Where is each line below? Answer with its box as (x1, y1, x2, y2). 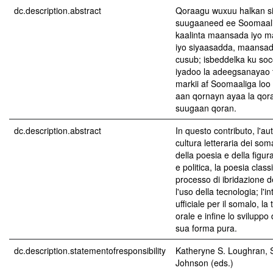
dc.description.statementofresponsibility (14, 244, 166, 257)
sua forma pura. (175, 222, 237, 234)
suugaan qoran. (175, 102, 236, 114)
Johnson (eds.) (175, 257, 233, 269)
